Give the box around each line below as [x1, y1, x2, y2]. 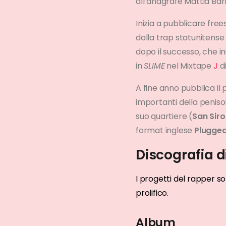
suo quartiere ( [136, 110, 193, 123]
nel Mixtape [164, 60, 213, 72]
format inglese [136, 125, 195, 137]
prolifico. [136, 187, 169, 199]
